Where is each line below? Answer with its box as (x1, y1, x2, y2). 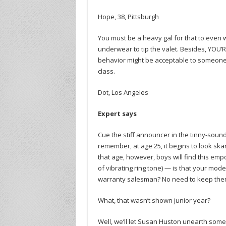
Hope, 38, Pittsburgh (97, 12, 159, 21)
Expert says (97, 108, 137, 118)
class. (97, 66, 115, 76)
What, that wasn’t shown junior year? (97, 195, 210, 205)
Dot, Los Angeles (97, 87, 148, 97)
